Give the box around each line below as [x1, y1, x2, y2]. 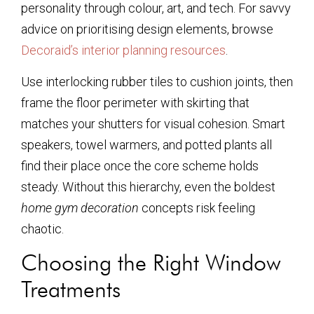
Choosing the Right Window [21, 249, 281, 277]
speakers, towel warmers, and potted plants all [21, 137, 272, 152]
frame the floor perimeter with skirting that [21, 95, 250, 110]
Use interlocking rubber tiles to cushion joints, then [21, 74, 293, 89]
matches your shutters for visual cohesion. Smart [21, 116, 285, 131]
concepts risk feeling [139, 200, 255, 215]
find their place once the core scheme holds [21, 158, 259, 173]
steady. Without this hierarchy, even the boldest [21, 179, 275, 194]
